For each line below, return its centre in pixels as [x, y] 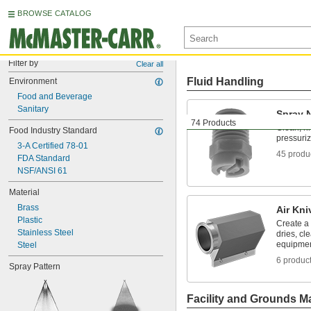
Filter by [23, 63]
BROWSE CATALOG [55, 13]
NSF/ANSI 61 [42, 171]
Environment [33, 81]
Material [24, 192]
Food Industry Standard [53, 131]
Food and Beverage [55, 96]
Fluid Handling [225, 82]
